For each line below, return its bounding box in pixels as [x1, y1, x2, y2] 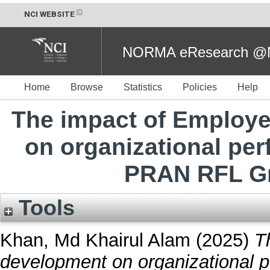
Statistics [124, 81, 162, 92]
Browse [71, 81, 103, 92]
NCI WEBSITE [24, 10, 75, 19]
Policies [183, 81, 217, 92]
